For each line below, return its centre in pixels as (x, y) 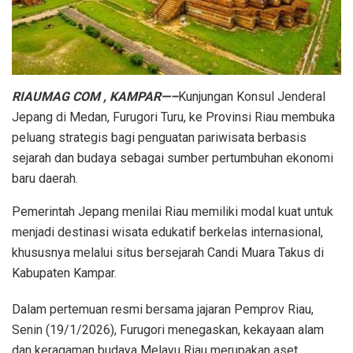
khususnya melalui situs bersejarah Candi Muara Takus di (168, 252)
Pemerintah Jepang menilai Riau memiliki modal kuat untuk (173, 211)
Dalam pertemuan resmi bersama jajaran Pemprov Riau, (163, 309)
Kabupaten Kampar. (64, 273)
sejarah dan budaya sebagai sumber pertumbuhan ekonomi (173, 158)
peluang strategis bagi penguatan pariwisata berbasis (159, 137)
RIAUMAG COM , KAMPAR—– (95, 96)
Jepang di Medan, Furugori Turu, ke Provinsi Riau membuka (173, 117)
